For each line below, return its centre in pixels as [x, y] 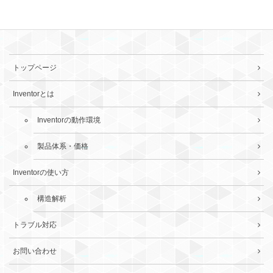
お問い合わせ [35, 251]
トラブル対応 [35, 225]
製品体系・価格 [63, 146]
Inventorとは [34, 94]
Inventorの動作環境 [69, 120]
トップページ [35, 67]
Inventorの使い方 [41, 172]
